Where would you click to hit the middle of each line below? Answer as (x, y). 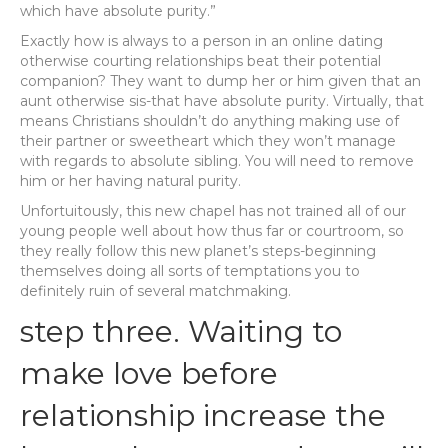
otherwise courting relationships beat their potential (200, 61)
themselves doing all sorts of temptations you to (190, 271)
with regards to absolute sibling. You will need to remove (217, 161)
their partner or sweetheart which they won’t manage (208, 141)
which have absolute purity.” (118, 11)
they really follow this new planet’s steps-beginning (198, 251)
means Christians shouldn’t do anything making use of (209, 121)
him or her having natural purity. (130, 181)
